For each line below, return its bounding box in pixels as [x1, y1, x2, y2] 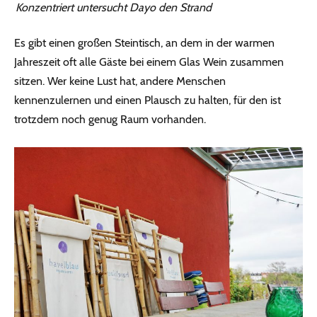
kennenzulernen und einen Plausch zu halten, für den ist [14, 93, 281, 108]
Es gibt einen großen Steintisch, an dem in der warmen [14, 36, 275, 50]
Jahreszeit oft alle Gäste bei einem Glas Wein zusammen [14, 55, 284, 69]
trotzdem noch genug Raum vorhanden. [14, 113, 206, 127]
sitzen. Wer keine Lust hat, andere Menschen [14, 74, 226, 88]
